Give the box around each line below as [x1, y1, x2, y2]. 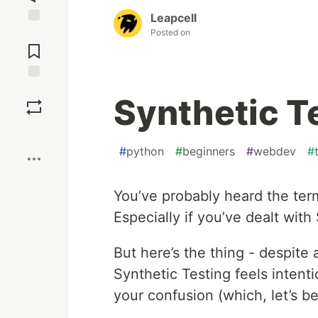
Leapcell [150, 11, 197, 26]
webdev [253, 144, 296, 159]
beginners [182, 144, 235, 159]
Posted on [150, 27, 190, 38]
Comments [9, 39, 59, 52]
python [126, 144, 164, 159]
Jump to [15, 27, 53, 40]
